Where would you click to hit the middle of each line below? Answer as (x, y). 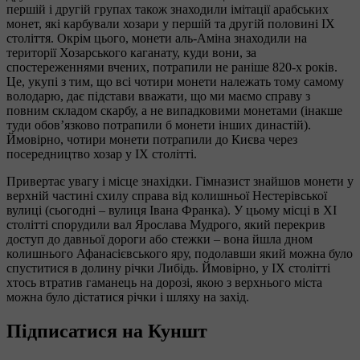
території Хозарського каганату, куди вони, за (131, 52)
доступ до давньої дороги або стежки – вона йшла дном (160, 239)
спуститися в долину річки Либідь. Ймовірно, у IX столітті (168, 268)
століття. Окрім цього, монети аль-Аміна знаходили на (157, 38)
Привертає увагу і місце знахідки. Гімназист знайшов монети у (180, 181)
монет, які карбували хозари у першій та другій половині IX (171, 23)
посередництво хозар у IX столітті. (102, 153)
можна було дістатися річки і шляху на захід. (128, 297)
